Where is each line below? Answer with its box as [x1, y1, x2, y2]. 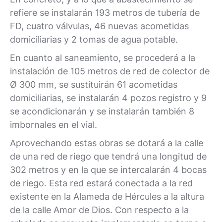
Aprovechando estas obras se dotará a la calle [10, 138, 203, 148]
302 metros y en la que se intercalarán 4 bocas [10, 165, 207, 175]
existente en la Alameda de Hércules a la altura [10, 191, 204, 202]
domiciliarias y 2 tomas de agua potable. [10, 34, 178, 45]
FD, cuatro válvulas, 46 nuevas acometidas [10, 21, 189, 31]
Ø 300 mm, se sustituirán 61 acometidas [10, 79, 177, 90]
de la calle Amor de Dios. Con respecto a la [10, 205, 189, 215]
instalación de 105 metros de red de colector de [10, 66, 210, 76]
